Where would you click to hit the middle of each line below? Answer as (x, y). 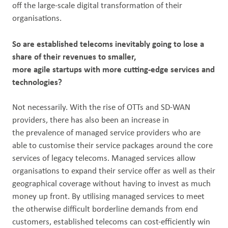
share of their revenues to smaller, (74, 57)
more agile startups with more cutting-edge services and (113, 70)
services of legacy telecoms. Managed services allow (104, 159)
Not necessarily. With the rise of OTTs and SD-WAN (101, 108)
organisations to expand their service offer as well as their (114, 171)
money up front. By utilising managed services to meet (108, 197)
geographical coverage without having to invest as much (111, 184)
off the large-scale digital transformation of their (97, 6)
